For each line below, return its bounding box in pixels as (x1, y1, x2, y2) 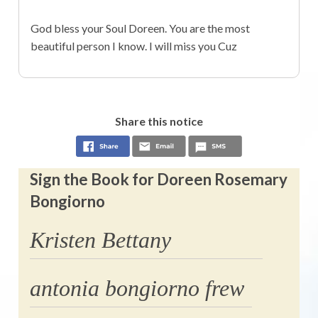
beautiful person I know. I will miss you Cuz (30, 38, 237, 53)
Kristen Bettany (29, 226, 171, 253)
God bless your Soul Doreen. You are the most (30, 21, 250, 35)
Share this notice (115, 114, 203, 128)
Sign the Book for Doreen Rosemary (29, 169, 287, 189)
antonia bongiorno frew (29, 275, 244, 301)
